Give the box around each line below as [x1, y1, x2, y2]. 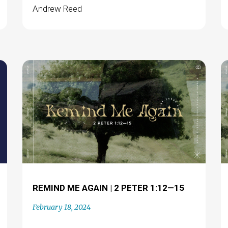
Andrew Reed [32, 4, 82, 14]
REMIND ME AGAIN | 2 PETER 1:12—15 [32, 182, 184, 193]
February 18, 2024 [32, 202, 91, 212]
